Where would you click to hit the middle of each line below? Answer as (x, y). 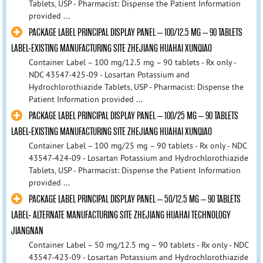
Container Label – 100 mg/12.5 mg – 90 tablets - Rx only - (132, 63)
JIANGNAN (27, 231)
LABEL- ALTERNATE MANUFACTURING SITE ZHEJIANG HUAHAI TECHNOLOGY (121, 215)
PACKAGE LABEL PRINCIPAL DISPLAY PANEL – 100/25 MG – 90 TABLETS (133, 116)
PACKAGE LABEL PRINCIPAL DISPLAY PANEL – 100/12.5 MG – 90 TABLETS (135, 33)
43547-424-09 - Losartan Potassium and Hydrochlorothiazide (138, 158)
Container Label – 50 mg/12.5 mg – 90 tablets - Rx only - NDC (138, 245)
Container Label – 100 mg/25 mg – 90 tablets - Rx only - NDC (137, 146)
